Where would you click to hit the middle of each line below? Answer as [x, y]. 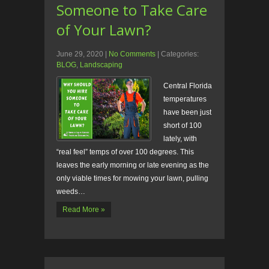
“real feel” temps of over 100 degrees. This [125, 152]
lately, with [180, 139]
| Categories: [178, 54]
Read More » [84, 210]
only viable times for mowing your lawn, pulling [132, 179]
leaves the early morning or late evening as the [133, 165]
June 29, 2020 [80, 54]
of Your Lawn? [104, 30]
